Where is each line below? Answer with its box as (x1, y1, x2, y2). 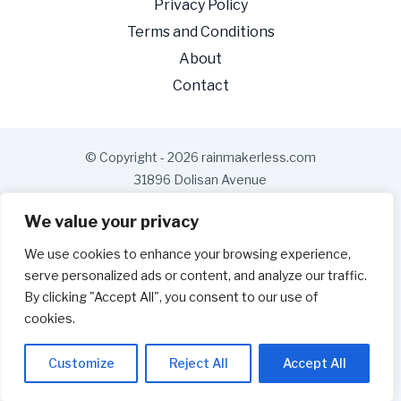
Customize (47, 355, 115, 371)
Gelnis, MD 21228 (149, 194, 252, 210)
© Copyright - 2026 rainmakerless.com (85, 149, 316, 166)
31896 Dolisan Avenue (134, 172, 267, 188)
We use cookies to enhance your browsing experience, (24, 246, 351, 261)
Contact (172, 77, 229, 95)
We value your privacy (24, 212, 199, 231)
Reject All (168, 355, 228, 371)
